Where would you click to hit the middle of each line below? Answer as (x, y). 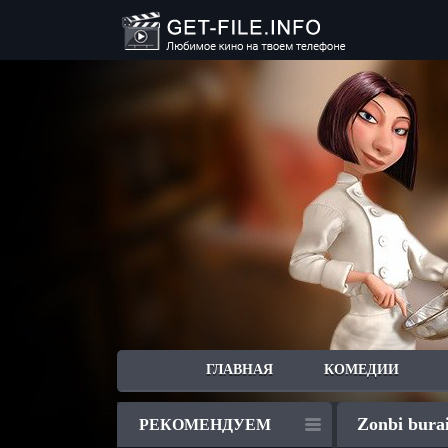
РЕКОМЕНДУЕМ (204, 424)
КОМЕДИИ (361, 369)
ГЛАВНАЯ (239, 369)
